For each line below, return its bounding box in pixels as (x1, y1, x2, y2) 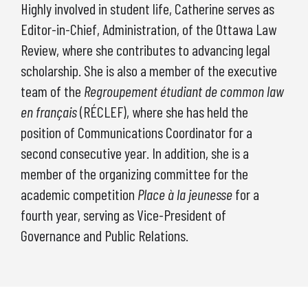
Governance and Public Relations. (21, 225, 188, 244)
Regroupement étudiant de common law (84, 81, 284, 100)
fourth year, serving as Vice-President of (21, 205, 226, 223)
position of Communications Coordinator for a (21, 122, 252, 141)
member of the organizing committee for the (21, 164, 248, 182)
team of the (21, 81, 84, 100)
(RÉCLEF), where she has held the (77, 102, 248, 120)
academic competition (21, 184, 137, 203)
